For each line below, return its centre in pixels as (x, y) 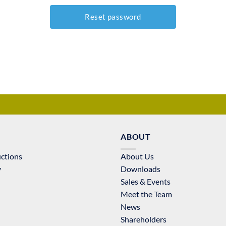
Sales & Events (146, 181)
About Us (137, 156)
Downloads (140, 168)
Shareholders (144, 219)
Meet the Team (146, 194)
